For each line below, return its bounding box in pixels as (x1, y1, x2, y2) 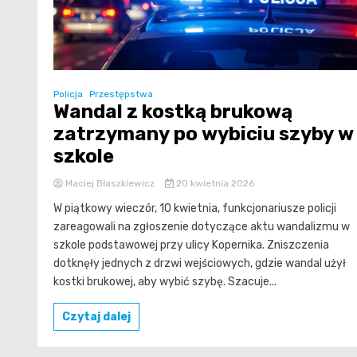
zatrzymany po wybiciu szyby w (53, 123, 354, 146)
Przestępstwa (89, 88, 153, 100)
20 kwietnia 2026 (173, 178, 254, 190)
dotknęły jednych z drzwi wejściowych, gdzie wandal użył (53, 257, 346, 271)
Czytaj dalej (62, 310, 131, 324)
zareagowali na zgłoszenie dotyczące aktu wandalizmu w (53, 220, 350, 234)
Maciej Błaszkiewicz (63, 178, 157, 190)
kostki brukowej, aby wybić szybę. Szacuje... (53, 275, 277, 289)
